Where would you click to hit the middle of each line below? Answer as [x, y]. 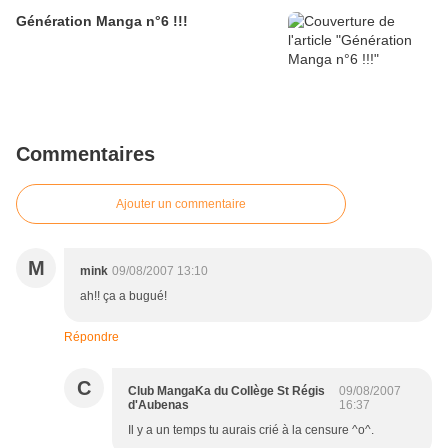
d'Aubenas [158, 405]
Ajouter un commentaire [181, 204]
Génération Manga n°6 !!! [102, 21]
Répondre [91, 337]
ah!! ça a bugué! [123, 296]
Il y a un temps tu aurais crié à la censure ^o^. [251, 430]
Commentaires [85, 154]
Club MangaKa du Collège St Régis [226, 391]
